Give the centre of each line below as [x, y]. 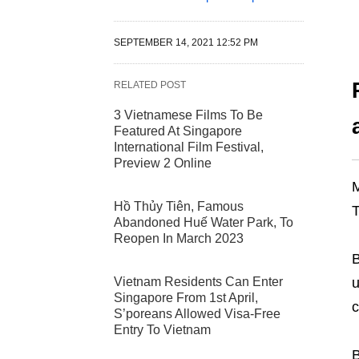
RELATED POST [150, 85]
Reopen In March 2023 [179, 239]
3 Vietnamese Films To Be [188, 115]
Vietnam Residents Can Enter [198, 282]
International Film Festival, [189, 147]
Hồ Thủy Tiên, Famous [179, 207]
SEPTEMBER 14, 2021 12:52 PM [186, 43]
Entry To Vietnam [162, 330]
